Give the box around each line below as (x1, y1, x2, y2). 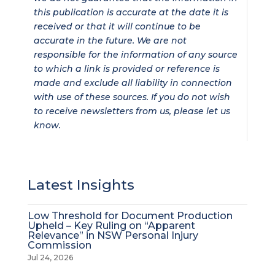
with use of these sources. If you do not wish (33, 91, 230, 103)
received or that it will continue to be (33, 21, 201, 32)
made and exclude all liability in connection (33, 77, 232, 88)
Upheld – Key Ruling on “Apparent (27, 220, 195, 231)
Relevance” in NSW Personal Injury (27, 230, 198, 241)
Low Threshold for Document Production (27, 210, 233, 222)
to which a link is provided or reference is (33, 63, 220, 74)
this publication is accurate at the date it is (33, 7, 228, 18)
